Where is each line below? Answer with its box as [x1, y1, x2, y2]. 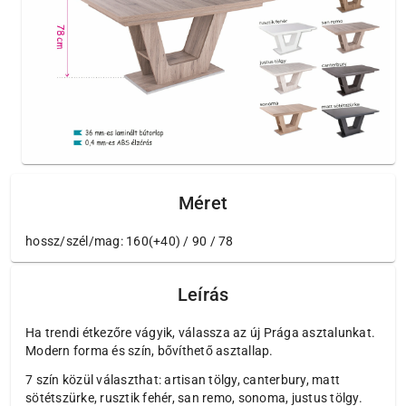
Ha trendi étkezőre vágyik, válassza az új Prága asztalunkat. [25, 325, 375, 341]
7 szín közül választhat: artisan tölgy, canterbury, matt [25, 372, 340, 388]
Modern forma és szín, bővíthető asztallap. [25, 343, 274, 359]
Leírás [177, 284, 229, 306]
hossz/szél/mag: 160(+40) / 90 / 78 [25, 234, 234, 249]
